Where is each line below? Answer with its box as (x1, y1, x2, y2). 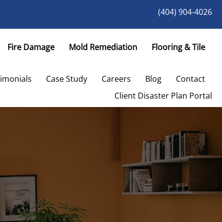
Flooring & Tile (151, 42, 205, 53)
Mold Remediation (68, 42, 137, 53)
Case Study (46, 73, 87, 84)
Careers (101, 73, 131, 84)
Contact (175, 73, 205, 84)
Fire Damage (7, 42, 55, 53)
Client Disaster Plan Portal (114, 90, 212, 101)
